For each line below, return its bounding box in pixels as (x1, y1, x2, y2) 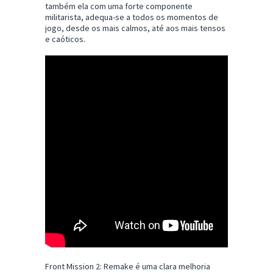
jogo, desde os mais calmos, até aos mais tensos (45, 23, 225, 34)
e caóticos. (45, 34, 85, 45)
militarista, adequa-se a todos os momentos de (45, 12, 218, 23)
